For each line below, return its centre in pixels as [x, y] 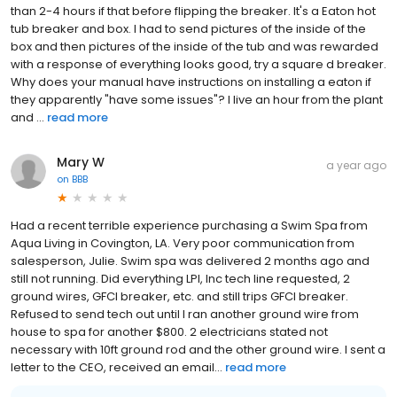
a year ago [356, 165]
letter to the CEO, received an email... [117, 367]
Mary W [81, 162]
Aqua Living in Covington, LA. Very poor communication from [183, 243]
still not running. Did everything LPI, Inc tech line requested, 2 [180, 278]
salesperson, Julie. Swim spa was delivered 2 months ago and [190, 261]
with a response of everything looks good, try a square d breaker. [198, 64]
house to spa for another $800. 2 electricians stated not [169, 331]
